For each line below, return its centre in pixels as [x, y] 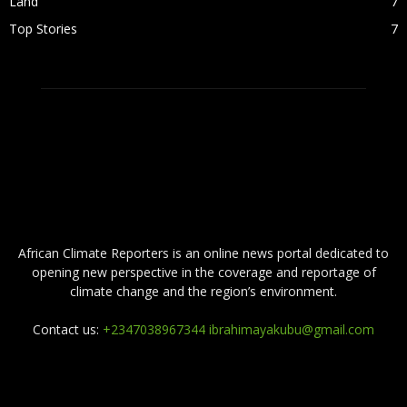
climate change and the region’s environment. [203, 291]
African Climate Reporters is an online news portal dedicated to [203, 253]
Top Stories [43, 29]
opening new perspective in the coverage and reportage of [203, 272]
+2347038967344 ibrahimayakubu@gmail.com [238, 329]
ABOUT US [203, 213]
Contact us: [68, 329]
